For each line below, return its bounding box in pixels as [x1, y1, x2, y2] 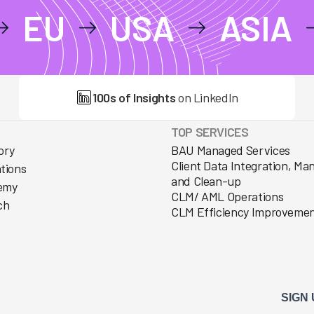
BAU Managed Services [171, 142, 290, 158]
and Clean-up [171, 172, 241, 189]
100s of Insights [93, 89, 176, 105]
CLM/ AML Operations [171, 188, 284, 204]
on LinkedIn [175, 89, 238, 105]
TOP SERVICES [171, 123, 249, 139]
